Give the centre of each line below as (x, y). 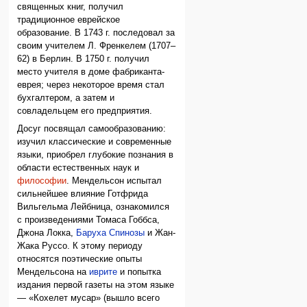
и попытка (139, 272)
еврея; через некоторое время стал (91, 85)
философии (42, 181)
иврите (103, 272)
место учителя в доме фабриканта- (91, 72)
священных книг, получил (71, 7)
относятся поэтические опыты (80, 259)
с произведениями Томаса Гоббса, (89, 220)
